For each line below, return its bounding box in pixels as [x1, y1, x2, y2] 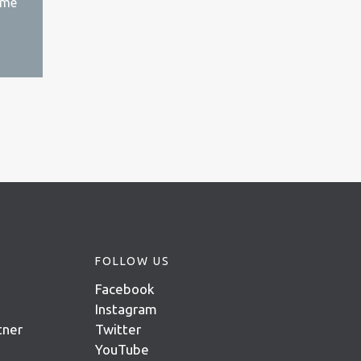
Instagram [95, 301, 157, 317]
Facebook [95, 280, 155, 297]
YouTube [95, 341, 149, 357]
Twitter [95, 321, 141, 337]
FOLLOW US [95, 254, 170, 268]
